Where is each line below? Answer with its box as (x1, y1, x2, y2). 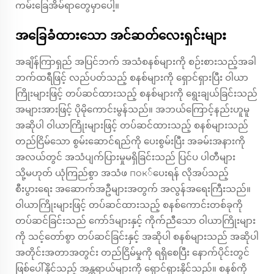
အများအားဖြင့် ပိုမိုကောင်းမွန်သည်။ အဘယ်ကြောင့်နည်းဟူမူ (15, 103, 250, 116)
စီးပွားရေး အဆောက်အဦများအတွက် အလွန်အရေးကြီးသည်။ (15, 183, 251, 195)
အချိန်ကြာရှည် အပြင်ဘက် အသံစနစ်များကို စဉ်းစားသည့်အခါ (15, 56, 256, 68)
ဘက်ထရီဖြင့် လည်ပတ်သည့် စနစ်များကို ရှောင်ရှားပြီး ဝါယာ (15, 72, 248, 84)
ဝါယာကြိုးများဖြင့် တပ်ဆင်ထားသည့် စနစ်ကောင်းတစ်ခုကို (15, 199, 243, 211)
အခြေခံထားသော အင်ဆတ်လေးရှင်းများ (15, 28, 226, 43)
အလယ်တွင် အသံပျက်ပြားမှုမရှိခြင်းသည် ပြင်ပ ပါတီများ (15, 151, 235, 163)
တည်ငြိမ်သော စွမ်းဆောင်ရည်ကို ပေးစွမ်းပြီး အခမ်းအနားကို (15, 135, 245, 147)
